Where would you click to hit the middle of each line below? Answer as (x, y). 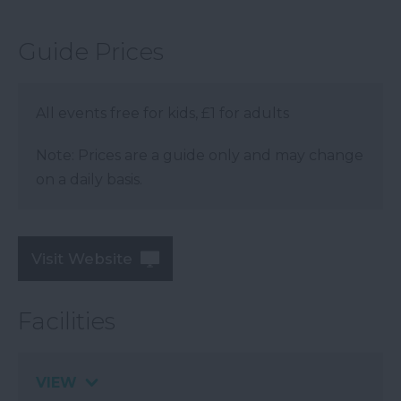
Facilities (67, 322)
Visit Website (82, 259)
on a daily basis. (89, 180)
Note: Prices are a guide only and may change (200, 156)
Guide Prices (91, 52)
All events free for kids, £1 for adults (162, 114)
